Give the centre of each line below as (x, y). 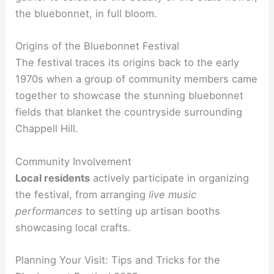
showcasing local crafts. (73, 227)
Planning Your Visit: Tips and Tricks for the (118, 260)
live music (173, 194)
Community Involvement (74, 161)
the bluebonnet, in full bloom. (87, 14)
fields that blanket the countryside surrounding (129, 112)
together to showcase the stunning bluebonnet (130, 96)
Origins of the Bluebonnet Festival (98, 46)
